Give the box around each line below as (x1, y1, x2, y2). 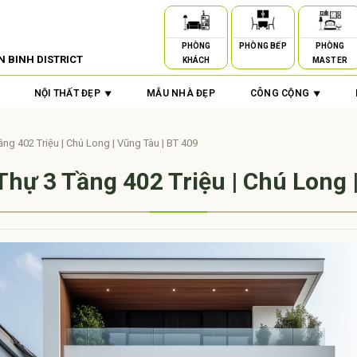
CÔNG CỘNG (249, 88, 309, 99)
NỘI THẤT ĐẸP (34, 88, 100, 99)
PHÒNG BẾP (239, 41, 287, 50)
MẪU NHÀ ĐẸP (147, 88, 215, 99)
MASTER (312, 56, 348, 65)
